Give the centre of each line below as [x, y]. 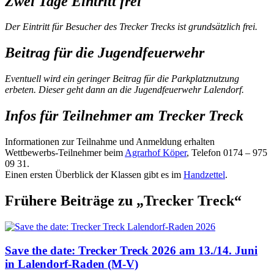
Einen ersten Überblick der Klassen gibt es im [94, 175]
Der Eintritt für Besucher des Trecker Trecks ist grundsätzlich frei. [131, 27]
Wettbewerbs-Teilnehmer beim [65, 153]
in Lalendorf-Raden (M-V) [72, 264]
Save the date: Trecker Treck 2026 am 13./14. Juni [131, 250]
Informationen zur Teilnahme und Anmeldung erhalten [110, 142]
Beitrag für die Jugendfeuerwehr [105, 53]
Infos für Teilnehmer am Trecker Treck [124, 116]
